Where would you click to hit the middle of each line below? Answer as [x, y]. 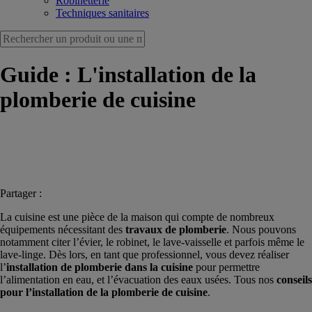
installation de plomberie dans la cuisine [100, 267]
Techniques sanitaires [102, 13]
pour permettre [226, 267]
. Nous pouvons [261, 229]
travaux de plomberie [176, 229]
